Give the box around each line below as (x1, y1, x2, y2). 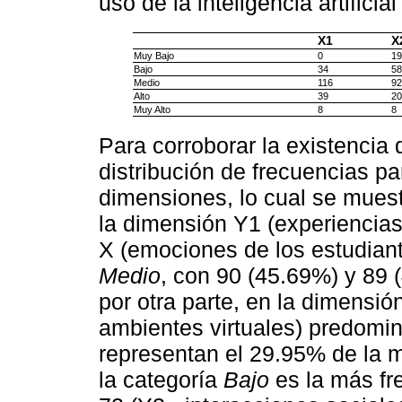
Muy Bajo (133, 50, 174, 62)
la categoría (99, 367, 223, 393)
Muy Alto (133, 104, 170, 116)
